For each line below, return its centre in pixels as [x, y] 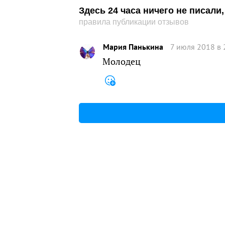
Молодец [122, 62]
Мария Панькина [133, 46]
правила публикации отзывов [134, 22]
